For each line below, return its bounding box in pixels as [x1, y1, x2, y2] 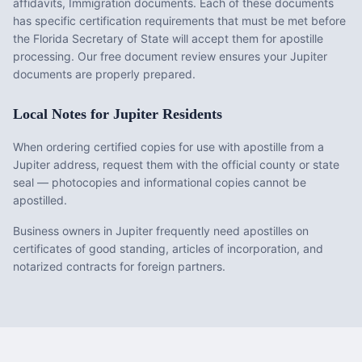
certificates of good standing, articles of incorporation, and [13, 242, 323, 255]
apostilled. [13, 193, 67, 207]
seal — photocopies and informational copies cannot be [13, 175, 306, 189]
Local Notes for [13, 106, 113, 122]
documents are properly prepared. [13, 67, 196, 81]
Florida [33, 32, 69, 45]
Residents [158, 106, 222, 122]
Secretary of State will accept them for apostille [69, 32, 323, 45]
